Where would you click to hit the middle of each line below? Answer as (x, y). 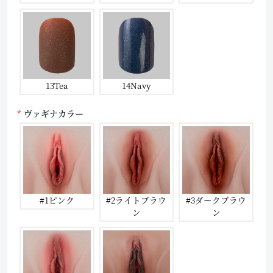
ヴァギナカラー (54, 114)
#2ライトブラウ (136, 200)
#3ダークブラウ (216, 200)
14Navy (136, 86)
